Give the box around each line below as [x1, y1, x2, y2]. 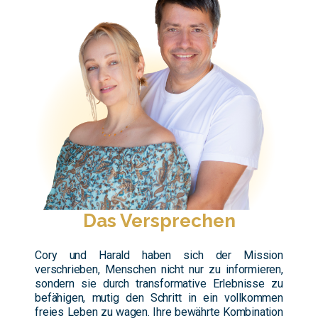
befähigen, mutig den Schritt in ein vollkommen [35, 290, 283, 305]
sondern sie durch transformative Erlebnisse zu [35, 276, 283, 290]
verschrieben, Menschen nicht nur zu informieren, [35, 262, 283, 276]
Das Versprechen [82, 209, 236, 231]
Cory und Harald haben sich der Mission [35, 248, 283, 262]
